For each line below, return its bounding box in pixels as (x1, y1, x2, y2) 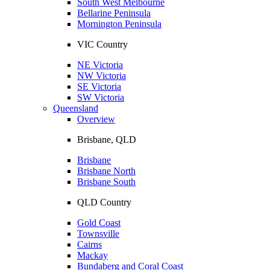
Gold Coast (77, 217, 121, 228)
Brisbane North (77, 165, 136, 176)
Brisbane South (77, 176, 136, 187)
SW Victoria (77, 92, 124, 102)
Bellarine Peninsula (77, 7, 151, 18)
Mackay (77, 250, 108, 260)
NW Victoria (77, 70, 126, 81)
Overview (77, 113, 115, 124)
